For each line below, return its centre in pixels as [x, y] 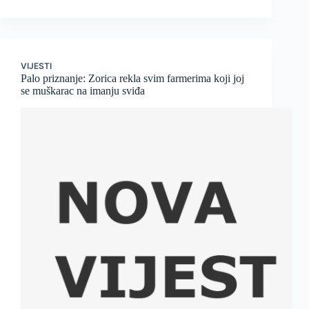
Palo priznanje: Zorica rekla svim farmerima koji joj [132, 79]
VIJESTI [36, 66]
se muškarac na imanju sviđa [83, 91]
